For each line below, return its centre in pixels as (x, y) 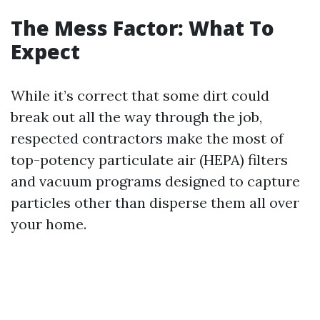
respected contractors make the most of (147, 138)
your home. (49, 224)
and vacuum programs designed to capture (155, 181)
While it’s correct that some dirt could (140, 95)
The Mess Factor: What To (142, 27)
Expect (45, 51)
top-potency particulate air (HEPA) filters (149, 159)
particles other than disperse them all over (155, 202)
